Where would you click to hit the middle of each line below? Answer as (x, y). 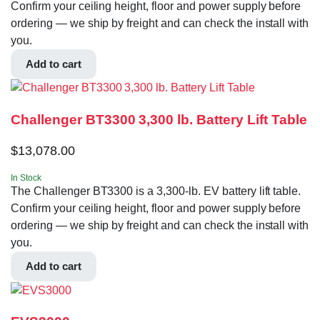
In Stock (26, 177)
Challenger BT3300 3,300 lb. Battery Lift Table (159, 120)
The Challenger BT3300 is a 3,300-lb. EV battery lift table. (156, 191)
